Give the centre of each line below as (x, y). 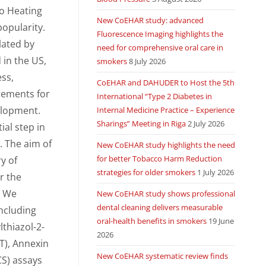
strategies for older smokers (146, 172)
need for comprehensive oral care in (160, 47)
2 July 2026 (206, 123)
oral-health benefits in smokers (151, 221)
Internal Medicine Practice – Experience (165, 110)
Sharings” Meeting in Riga (141, 123)
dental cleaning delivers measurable (159, 207)
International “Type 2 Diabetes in (154, 96)
